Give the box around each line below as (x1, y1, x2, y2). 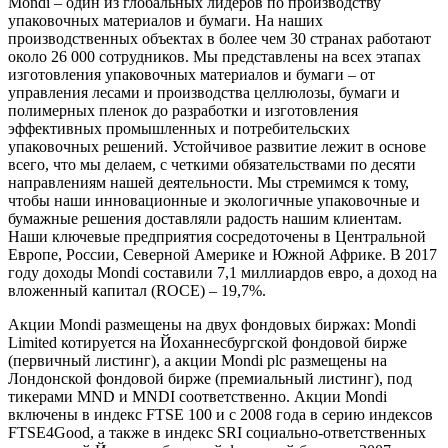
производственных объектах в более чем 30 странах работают (8, 29, 431, 47)
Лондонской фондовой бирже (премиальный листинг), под (8, 369, 412, 387)
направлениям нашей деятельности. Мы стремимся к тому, (8, 173, 409, 191)
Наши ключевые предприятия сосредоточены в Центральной (8, 227, 426, 245)
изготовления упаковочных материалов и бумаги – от (8, 65, 375, 83)
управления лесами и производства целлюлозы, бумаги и (8, 83, 400, 101)
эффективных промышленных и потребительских (8, 119, 350, 137)
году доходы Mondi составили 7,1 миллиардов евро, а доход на (8, 263, 437, 281)
